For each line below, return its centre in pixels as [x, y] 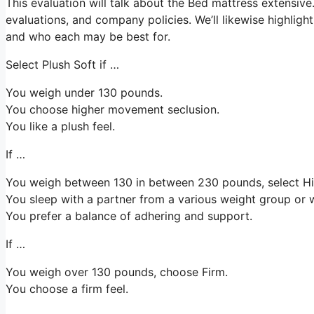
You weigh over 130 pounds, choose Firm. [117, 272]
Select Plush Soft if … [62, 64]
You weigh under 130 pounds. [84, 93]
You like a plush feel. [60, 126]
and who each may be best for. [88, 36]
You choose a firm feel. [67, 289]
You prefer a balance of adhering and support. [129, 216]
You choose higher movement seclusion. [112, 109]
